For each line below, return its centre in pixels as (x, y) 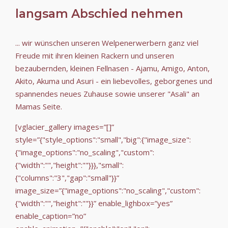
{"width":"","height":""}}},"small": (69, 165)
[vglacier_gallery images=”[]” (65, 126)
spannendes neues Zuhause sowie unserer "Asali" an (107, 93)
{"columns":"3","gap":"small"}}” (67, 177)
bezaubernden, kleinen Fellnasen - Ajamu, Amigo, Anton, (112, 68)
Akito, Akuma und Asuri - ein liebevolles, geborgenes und (114, 81)
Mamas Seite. (39, 106)
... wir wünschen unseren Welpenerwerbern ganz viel (107, 42)
